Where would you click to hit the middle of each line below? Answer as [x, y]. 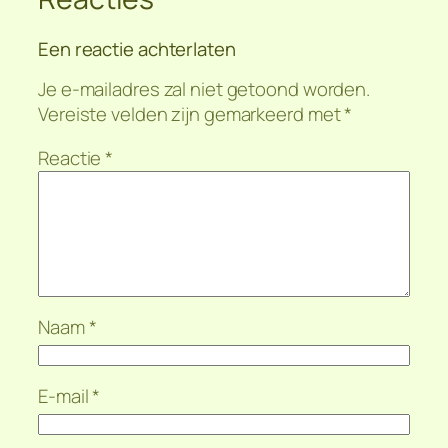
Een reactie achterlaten [137, 48]
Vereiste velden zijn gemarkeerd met [191, 114]
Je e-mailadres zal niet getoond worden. [204, 89]
